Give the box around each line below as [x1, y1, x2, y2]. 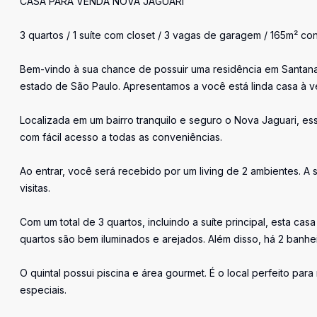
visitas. [20, 182, 50, 194]
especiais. [20, 284, 67, 296]
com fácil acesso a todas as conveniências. [20, 131, 222, 143]
